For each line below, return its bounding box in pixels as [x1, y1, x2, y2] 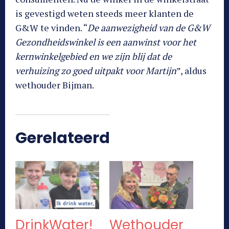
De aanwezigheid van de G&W [87, 21, 210, 34]
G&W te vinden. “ [15, 21, 87, 34]
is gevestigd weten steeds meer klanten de [15, 7, 194, 19]
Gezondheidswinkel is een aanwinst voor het [15, 35, 196, 48]
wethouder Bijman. [15, 78, 94, 91]
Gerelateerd [15, 127, 110, 149]
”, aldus [176, 64, 207, 77]
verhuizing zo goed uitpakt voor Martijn [15, 64, 176, 77]
